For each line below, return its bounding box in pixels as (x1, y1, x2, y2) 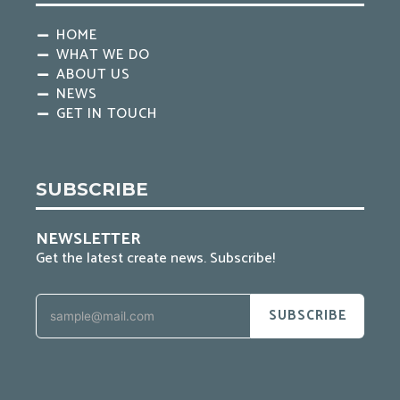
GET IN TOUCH (55, 102, 157, 127)
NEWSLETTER (36, 226, 141, 254)
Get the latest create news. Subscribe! (36, 246, 275, 271)
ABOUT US (55, 62, 130, 87)
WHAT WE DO (55, 43, 150, 68)
